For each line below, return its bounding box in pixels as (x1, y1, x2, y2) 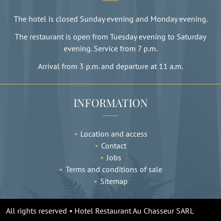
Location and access (80, 128, 147, 139)
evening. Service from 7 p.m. (64, 43, 157, 53)
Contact (101, 140, 126, 150)
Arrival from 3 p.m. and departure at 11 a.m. (38, 61, 183, 71)
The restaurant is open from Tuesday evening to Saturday (15, 31, 206, 41)
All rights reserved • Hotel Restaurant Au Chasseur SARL (6, 205, 194, 216)
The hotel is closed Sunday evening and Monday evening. (13, 13, 208, 24)
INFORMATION (73, 95, 148, 110)
